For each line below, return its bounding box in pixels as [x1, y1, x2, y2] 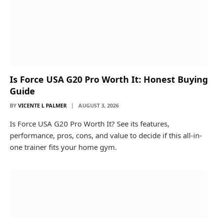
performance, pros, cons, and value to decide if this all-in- [10, 130, 202, 140]
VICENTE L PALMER [18, 102, 67, 109]
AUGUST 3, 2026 [78, 102, 119, 109]
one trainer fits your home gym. [10, 142, 117, 152]
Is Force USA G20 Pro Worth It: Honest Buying [10, 73, 208, 85]
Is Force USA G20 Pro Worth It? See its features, [10, 119, 169, 128]
